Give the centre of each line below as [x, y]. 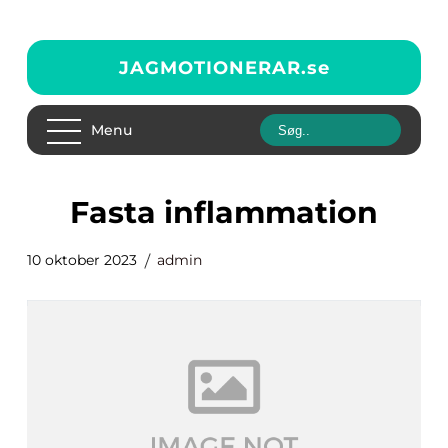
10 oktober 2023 [82, 260]
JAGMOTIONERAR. [212, 67]
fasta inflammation [233, 212]
